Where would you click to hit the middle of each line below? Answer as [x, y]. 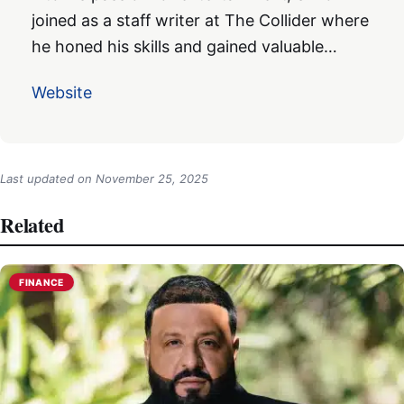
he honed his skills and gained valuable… [185, 46]
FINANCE [42, 282]
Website [62, 92]
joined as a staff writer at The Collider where [201, 20]
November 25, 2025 [152, 178]
